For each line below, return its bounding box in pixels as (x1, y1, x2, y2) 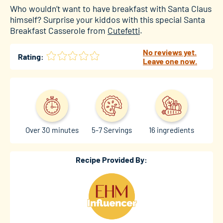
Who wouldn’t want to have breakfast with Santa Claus (10, 2, 212, 14)
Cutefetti (108, 24, 140, 36)
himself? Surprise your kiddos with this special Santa (10, 13, 205, 25)
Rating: (18, 51, 44, 61)
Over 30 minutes (25, 125, 79, 134)
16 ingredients (148, 125, 194, 134)
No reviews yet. (143, 47, 197, 57)
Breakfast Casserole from (10, 24, 108, 36)
